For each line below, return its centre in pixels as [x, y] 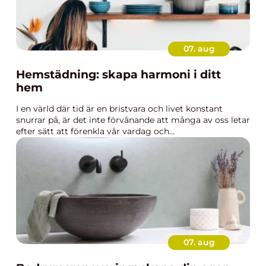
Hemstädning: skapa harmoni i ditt [118, 75]
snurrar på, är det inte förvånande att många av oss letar [133, 120]
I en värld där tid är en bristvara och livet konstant [119, 109]
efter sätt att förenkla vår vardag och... [95, 131]
